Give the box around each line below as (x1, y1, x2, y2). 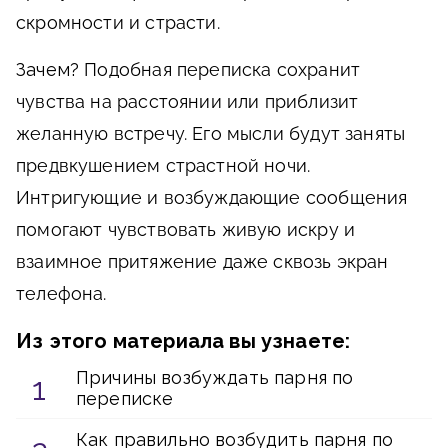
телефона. (16, 283, 107, 304)
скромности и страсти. (16, 12, 220, 33)
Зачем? (16, 59, 80, 80)
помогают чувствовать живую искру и (16, 219, 356, 240)
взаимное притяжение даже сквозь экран (16, 251, 389, 272)
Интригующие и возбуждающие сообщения (16, 187, 408, 208)
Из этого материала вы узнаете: (16, 329, 351, 353)
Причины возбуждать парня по (76, 367, 354, 388)
